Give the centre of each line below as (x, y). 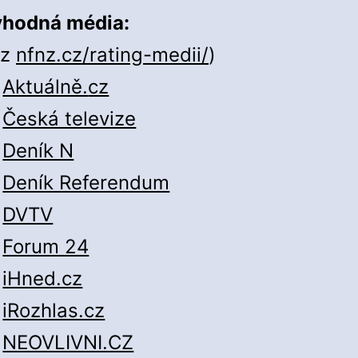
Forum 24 (46, 247)
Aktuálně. (46, 87)
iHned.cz (43, 279)
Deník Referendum (86, 183)
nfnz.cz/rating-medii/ (112, 55)
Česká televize (70, 119)
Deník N (38, 151)
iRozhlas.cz (54, 311)
